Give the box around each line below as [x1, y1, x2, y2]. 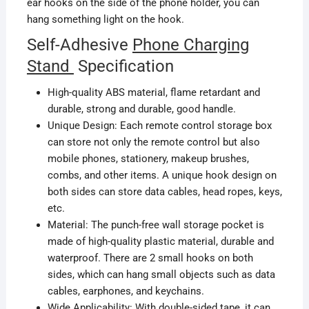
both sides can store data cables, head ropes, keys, [47, 186, 282, 199]
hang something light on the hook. [26, 13, 184, 26]
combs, [47, 169, 81, 182]
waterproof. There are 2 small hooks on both [47, 252, 253, 265]
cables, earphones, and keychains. [47, 285, 204, 298]
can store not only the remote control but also [47, 136, 260, 149]
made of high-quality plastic [47, 235, 178, 248]
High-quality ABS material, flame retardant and [47, 86, 260, 99]
